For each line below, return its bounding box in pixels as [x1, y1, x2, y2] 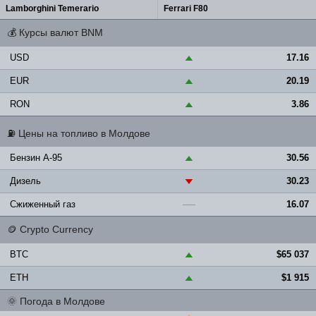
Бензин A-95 [10, 152, 62, 163]
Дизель [10, 176, 41, 186]
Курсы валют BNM [19, 27, 103, 38]
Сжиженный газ [10, 199, 75, 209]
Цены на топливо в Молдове [18, 128, 150, 139]
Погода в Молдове [20, 296, 105, 307]
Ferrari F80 [164, 4, 208, 13]
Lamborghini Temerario [6, 4, 99, 13]
